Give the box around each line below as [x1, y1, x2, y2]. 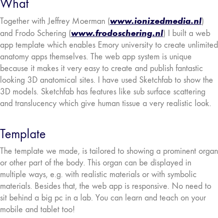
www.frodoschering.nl [71, 28, 163, 39]
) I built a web [163, 28, 210, 39]
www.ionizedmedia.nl [110, 16, 201, 27]
